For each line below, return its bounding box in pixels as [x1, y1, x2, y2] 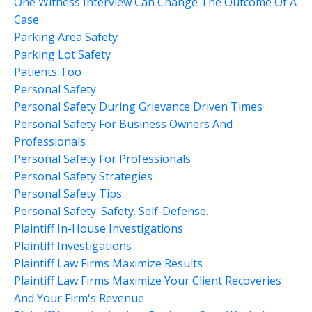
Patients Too [14, 63, 81, 79]
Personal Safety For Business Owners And [14, 116, 233, 132]
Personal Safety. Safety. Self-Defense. [14, 203, 208, 219]
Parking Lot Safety [14, 46, 111, 62]
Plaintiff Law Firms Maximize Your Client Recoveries [14, 272, 281, 288]
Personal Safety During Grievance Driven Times [14, 98, 263, 114]
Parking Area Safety [14, 29, 118, 45]
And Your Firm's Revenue [14, 290, 144, 306]
